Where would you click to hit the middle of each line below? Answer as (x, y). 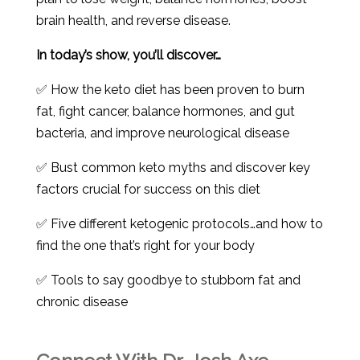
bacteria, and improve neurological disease (162, 133)
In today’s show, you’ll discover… (128, 55)
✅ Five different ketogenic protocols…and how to (179, 224)
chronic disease (82, 302)
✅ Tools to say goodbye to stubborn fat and (168, 280)
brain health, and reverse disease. (133, 20)
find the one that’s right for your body (145, 245)
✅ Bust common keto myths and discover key (173, 168)
